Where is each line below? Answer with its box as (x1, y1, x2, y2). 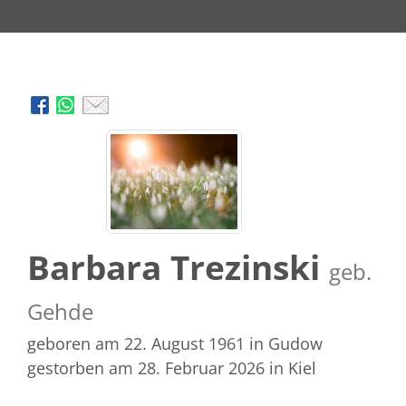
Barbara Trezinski (27, 244, 329, 290)
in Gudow (249, 332, 323, 354)
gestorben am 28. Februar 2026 (27, 356, 265, 379)
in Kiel (269, 356, 316, 379)
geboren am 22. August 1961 (27, 332, 245, 354)
